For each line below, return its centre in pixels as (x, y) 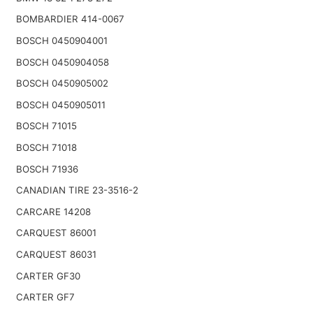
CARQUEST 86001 (56, 233)
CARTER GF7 (45, 297)
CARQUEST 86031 (56, 254)
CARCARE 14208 (53, 211)
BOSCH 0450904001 (61, 41)
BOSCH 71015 (46, 126)
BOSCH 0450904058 (62, 62)
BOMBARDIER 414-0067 (70, 19)
